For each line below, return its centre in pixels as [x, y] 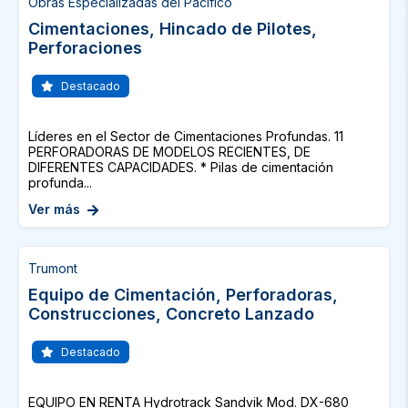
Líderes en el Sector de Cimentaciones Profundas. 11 [186, 136]
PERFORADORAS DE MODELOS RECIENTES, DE [169, 152]
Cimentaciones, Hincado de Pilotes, [173, 29]
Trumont [53, 268]
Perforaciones [85, 48]
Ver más [54, 209]
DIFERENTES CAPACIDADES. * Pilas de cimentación [181, 167]
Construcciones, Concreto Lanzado [171, 314]
